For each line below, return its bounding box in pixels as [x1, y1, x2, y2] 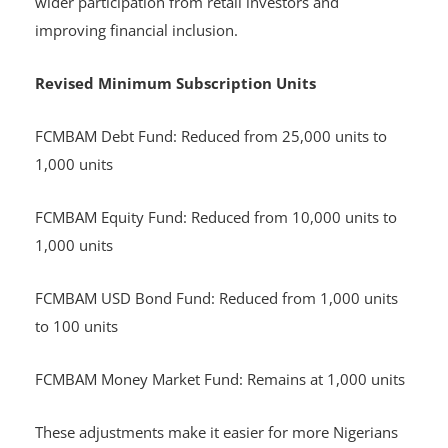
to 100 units [35, 316, 122, 337]
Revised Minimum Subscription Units [35, 73, 316, 94]
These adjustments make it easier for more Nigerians [35, 422, 398, 443]
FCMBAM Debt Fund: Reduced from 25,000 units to [35, 126, 387, 147]
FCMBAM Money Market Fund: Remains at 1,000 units [35, 369, 409, 390]
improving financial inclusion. [35, 20, 242, 41]
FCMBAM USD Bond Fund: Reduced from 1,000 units [35, 288, 398, 309]
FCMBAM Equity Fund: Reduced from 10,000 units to [35, 207, 397, 228]
